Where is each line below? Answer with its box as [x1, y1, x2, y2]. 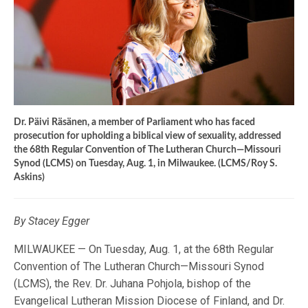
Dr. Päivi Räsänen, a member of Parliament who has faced [14, 118, 255, 128]
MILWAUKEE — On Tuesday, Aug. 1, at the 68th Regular [14, 243, 274, 256]
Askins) [14, 173, 45, 183]
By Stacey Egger [14, 214, 90, 228]
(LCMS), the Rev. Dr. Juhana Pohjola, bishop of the [14, 277, 252, 291]
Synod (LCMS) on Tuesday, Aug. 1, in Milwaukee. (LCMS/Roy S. [14, 159, 277, 169]
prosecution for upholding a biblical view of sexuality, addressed [14, 131, 281, 142]
